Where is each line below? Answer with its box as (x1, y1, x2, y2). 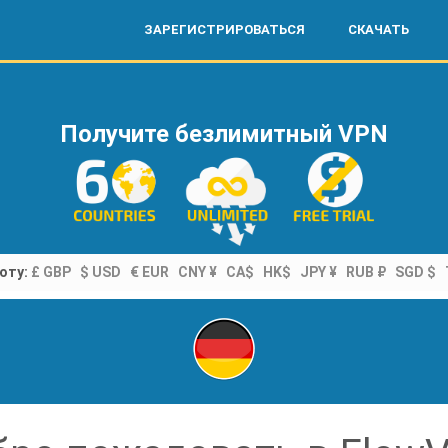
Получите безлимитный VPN (60, 120, 388, 148)
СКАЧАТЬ (348, 22, 409, 37)
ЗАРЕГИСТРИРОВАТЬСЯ (144, 22, 305, 37)
